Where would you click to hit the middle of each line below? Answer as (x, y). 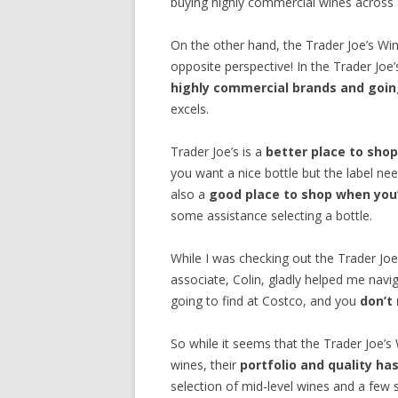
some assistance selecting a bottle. (271, 216)
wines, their (205, 365)
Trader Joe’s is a (218, 152)
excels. (190, 109)
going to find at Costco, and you (265, 301)
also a (190, 195)
